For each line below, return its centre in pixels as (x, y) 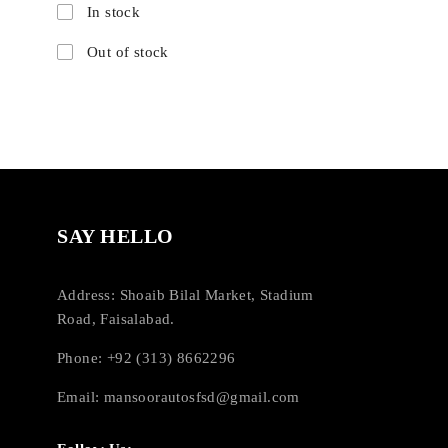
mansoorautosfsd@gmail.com (201, 396)
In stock (114, 11)
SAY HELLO (115, 235)
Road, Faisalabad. (116, 318)
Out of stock (128, 51)
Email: (80, 396)
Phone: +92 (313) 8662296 (146, 357)
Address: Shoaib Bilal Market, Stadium (185, 294)
